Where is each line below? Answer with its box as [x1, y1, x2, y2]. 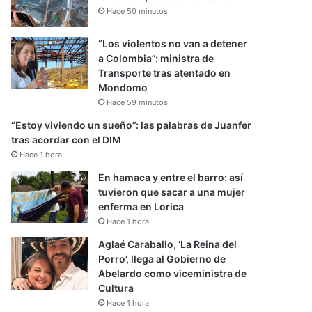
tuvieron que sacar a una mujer [98, 186, 246, 198]
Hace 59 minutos [107, 97, 169, 107]
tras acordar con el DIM [11, 134, 122, 146]
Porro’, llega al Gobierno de [98, 253, 226, 265]
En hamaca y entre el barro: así [98, 171, 244, 183]
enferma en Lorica [98, 201, 185, 212]
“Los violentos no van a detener [98, 38, 248, 49]
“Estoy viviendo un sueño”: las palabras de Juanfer [11, 119, 252, 131]
